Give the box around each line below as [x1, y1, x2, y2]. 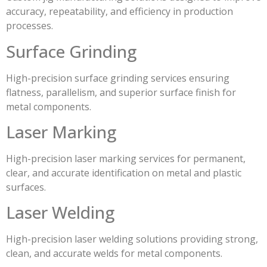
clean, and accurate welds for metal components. [6, 247, 222, 260]
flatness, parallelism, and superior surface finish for [6, 85, 236, 99]
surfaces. [6, 181, 46, 194]
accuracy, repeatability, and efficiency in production [6, 5, 233, 18]
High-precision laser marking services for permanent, [6, 152, 246, 166]
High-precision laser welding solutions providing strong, [6, 232, 258, 246]
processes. [6, 19, 53, 33]
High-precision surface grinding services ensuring [6, 71, 229, 85]
